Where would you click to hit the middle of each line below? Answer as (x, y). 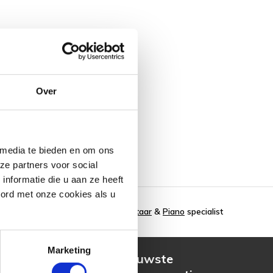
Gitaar (140, 211)
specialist (204, 211)
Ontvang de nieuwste (110, 259)
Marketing (69, 250)
